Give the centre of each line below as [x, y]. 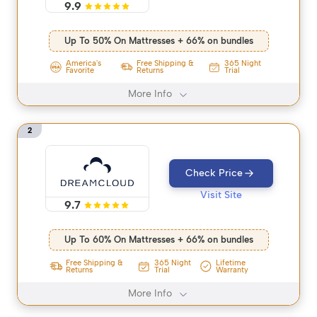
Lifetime [230, 263]
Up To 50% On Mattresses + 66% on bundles [158, 41]
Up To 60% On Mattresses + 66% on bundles [158, 240]
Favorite [80, 71]
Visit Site [221, 195]
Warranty [232, 270]
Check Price [214, 173]
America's [83, 64]
